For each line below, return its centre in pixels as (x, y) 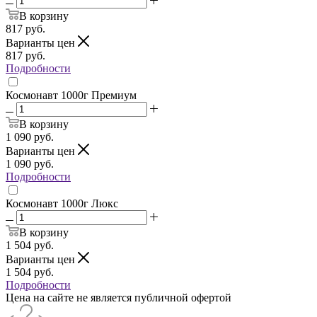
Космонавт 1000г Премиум (71, 95)
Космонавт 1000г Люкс (62, 203)
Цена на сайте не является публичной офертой (119, 297)
